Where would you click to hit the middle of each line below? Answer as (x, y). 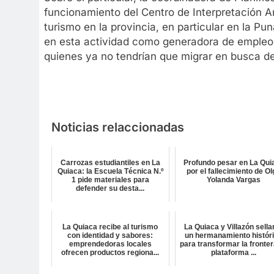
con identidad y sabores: (110, 236)
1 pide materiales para (110, 180)
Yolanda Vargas (234, 180)
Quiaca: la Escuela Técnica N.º (110, 172)
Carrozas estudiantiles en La (110, 163)
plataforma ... (234, 253)
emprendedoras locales (110, 244)
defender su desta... (110, 189)
